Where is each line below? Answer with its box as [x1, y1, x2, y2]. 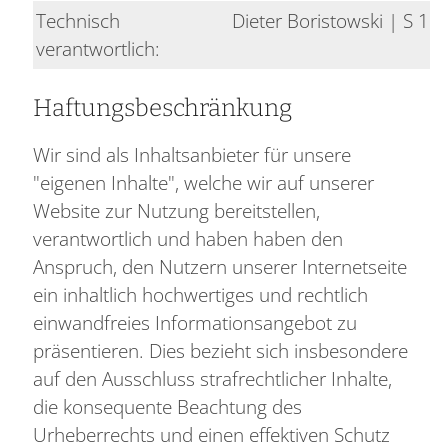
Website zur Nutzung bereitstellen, [32, 196, 320, 224]
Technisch [35, 6, 120, 34]
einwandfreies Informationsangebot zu [32, 308, 357, 336]
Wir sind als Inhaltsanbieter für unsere [32, 140, 351, 168]
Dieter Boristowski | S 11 [231, 6, 440, 34]
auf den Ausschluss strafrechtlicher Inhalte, [32, 364, 392, 392]
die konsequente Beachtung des [32, 392, 302, 420]
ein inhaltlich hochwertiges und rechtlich [32, 280, 368, 308]
